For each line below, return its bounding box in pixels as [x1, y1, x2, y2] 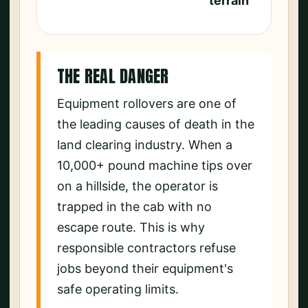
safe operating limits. [57, 282, 179, 297]
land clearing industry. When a [57, 137, 232, 153]
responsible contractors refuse [57, 241, 236, 256]
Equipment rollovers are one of [57, 96, 236, 111]
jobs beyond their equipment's [57, 261, 233, 276]
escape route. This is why [57, 220, 205, 235]
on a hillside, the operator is [57, 179, 218, 194]
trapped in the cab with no [57, 199, 212, 214]
